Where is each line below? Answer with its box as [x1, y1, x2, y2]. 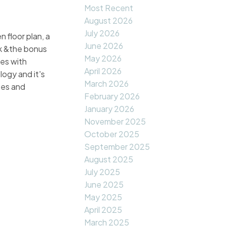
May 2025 [84, 192, 123, 203]
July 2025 [84, 166, 121, 178]
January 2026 [84, 103, 135, 115]
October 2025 [84, 129, 140, 140]
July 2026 [84, 28, 120, 39]
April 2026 [84, 66, 122, 77]
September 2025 [84, 141, 150, 152]
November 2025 [84, 116, 146, 127]
